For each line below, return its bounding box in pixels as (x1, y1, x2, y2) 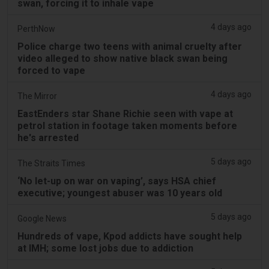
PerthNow (17, 23, 55, 34)
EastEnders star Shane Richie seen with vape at (17, 107, 233, 119)
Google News (17, 213, 67, 223)
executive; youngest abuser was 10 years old (17, 187, 222, 199)
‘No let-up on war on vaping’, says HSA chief (17, 175, 216, 187)
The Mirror (17, 91, 57, 101)
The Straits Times (17, 158, 85, 168)
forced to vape (17, 64, 85, 76)
